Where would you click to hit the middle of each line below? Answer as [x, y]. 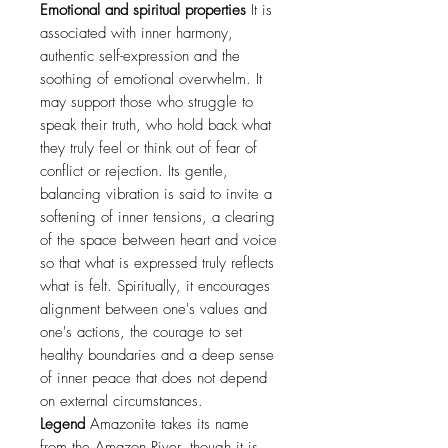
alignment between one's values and [153, 309]
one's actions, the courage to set [141, 332]
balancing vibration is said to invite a [156, 194]
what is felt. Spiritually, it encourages [155, 286]
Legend [62, 424]
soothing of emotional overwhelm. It [151, 79]
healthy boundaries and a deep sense [157, 355]
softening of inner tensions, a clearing [157, 217]
